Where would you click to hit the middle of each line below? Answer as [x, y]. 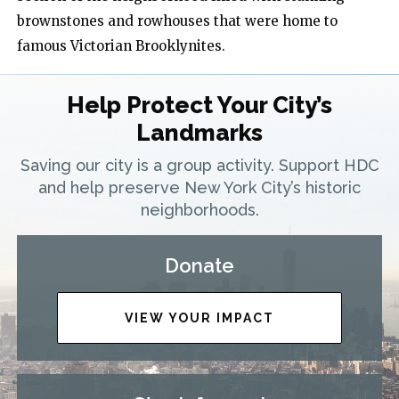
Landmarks [199, 132]
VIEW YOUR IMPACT [199, 318]
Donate [199, 265]
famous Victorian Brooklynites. [121, 46]
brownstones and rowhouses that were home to [177, 21]
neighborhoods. [199, 209]
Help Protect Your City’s [199, 105]
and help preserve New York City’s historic [199, 187]
